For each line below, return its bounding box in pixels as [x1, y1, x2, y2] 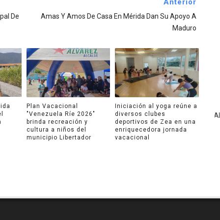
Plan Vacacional [26, 102, 78, 110]
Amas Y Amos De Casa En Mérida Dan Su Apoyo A [40, 12, 196, 21]
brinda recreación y [26, 118, 88, 125]
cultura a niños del [26, 126, 86, 133]
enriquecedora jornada [115, 126, 187, 133]
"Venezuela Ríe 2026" [26, 110, 95, 117]
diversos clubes [115, 110, 165, 117]
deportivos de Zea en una [115, 118, 196, 125]
